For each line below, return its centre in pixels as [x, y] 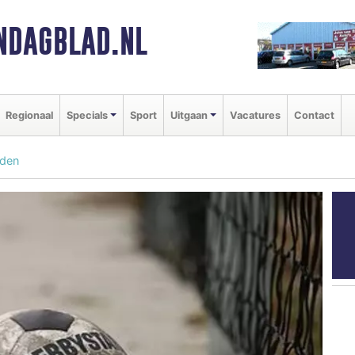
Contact [314, 115]
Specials [87, 115]
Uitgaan [189, 115]
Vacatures [255, 115]
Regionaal [29, 115]
